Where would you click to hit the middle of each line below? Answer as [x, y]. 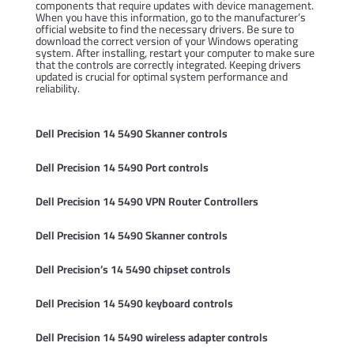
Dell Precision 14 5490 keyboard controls [134, 303]
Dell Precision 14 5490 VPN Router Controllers [147, 201]
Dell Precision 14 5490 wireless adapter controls [151, 337]
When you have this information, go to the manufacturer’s [170, 17]
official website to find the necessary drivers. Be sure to [164, 29]
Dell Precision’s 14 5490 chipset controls [133, 269]
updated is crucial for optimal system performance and [161, 77]
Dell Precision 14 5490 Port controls [122, 168]
